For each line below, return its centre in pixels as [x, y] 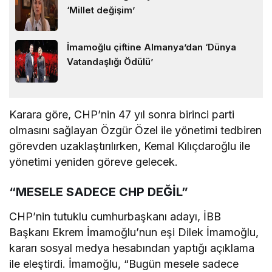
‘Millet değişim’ [101, 10]
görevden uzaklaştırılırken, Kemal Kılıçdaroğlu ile [130, 146]
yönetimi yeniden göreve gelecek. [94, 162]
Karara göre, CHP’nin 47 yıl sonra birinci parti [122, 115]
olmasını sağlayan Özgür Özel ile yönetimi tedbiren [136, 131]
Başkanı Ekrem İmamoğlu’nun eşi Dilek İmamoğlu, [134, 233]
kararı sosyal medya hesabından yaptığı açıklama [132, 248]
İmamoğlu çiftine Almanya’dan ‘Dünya [151, 47]
